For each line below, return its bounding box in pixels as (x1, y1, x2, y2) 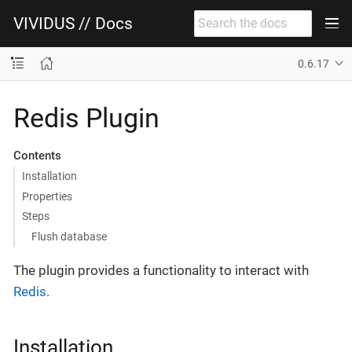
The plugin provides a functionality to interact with (13, 262, 309, 278)
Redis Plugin (13, 101, 159, 134)
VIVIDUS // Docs (13, 13, 133, 33)
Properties (21, 189, 72, 203)
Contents (13, 148, 61, 163)
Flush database (31, 229, 108, 243)
